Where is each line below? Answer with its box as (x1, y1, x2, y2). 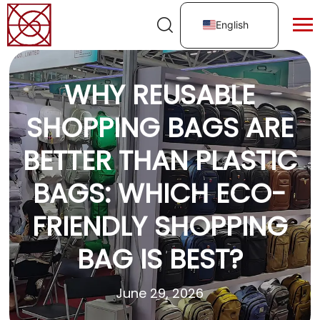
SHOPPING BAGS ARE (26, 109, 294, 146)
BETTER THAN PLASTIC (22, 142, 297, 179)
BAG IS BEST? (76, 241, 243, 278)
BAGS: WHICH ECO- (33, 175, 287, 212)
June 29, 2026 (116, 284, 204, 302)
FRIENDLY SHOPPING (31, 208, 288, 245)
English (216, 19, 249, 31)
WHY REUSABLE (64, 76, 256, 114)
